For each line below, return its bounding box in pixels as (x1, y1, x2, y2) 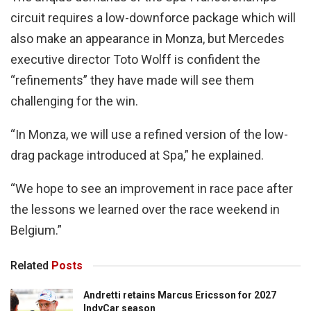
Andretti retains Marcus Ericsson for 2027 (83, 289, 276, 301)
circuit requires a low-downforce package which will (10, 10, 296, 26)
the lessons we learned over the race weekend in (10, 202, 280, 217)
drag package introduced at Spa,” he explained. (10, 148, 264, 163)
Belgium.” (10, 223, 62, 238)
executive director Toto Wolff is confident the (10, 52, 260, 67)
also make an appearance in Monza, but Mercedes (10, 31, 285, 47)
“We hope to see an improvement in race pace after (10, 181, 293, 196)
